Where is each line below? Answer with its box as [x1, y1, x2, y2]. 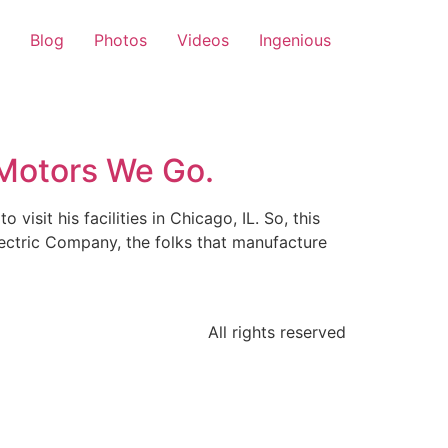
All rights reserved [208, 322, 346, 343]
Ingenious [259, 30, 331, 50]
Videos [177, 30, 229, 50]
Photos [94, 30, 147, 50]
